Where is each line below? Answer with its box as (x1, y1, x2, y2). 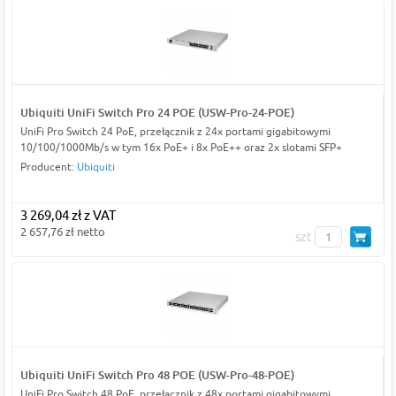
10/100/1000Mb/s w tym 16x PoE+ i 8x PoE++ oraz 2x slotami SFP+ (19, 141, 342, 155)
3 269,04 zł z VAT (19, 208, 116, 224)
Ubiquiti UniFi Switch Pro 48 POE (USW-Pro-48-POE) (19, 368, 294, 383)
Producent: (19, 160, 77, 174)
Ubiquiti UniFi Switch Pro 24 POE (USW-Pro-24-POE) (19, 105, 294, 120)
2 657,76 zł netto (19, 225, 105, 240)
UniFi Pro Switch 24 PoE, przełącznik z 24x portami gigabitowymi (19, 125, 331, 139)
